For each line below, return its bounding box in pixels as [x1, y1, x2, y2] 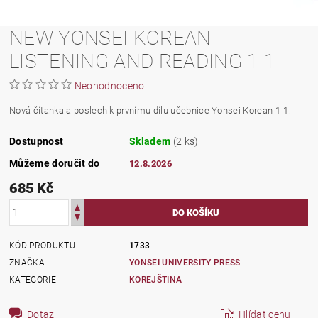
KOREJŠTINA [129, 274, 182, 285]
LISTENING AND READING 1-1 [9, 49, 275, 73]
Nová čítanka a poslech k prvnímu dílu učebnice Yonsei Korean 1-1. [9, 104, 291, 116]
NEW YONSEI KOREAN [9, 26, 212, 50]
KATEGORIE [9, 274, 56, 285]
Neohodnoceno [74, 79, 145, 92]
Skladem [129, 135, 173, 147]
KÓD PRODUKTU [9, 240, 75, 251]
